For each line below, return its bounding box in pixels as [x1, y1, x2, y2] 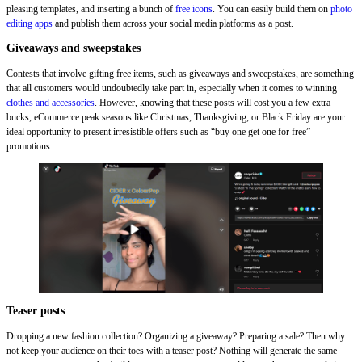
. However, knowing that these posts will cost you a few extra [95, 96, 330, 108]
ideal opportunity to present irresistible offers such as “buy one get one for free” [6, 125, 310, 137]
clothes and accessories [6, 96, 95, 108]
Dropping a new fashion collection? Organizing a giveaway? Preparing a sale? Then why [6, 330, 345, 342]
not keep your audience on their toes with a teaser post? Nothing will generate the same [6, 344, 337, 356]
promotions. [6, 140, 53, 152]
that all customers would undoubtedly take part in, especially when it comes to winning [6, 82, 337, 94]
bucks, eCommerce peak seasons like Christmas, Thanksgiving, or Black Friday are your [6, 111, 345, 123]
